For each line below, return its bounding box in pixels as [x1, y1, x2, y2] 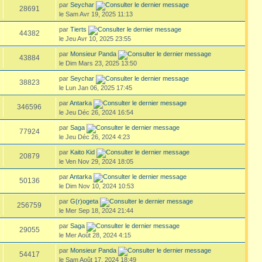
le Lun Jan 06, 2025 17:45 [58, 84, 132, 91]
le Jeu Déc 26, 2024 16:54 [58, 108, 133, 116]
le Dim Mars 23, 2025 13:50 [58, 59, 137, 67]
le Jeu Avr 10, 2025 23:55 [58, 35, 131, 42]
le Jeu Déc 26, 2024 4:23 [58, 133, 130, 140]
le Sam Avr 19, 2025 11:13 [58, 10, 133, 18]
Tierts [70, 25, 87, 33]
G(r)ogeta [70, 197, 98, 205]
